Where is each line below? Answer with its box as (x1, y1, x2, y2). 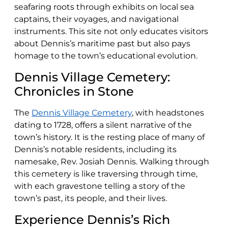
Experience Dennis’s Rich (14, 212, 170, 227)
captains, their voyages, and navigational (14, 14, 179, 24)
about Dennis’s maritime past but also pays (14, 39, 190, 48)
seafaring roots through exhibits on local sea (14, 2, 194, 12)
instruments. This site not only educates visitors (14, 26, 208, 36)
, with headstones (132, 108, 204, 118)
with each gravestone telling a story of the (14, 181, 185, 191)
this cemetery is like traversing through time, (14, 169, 197, 179)
